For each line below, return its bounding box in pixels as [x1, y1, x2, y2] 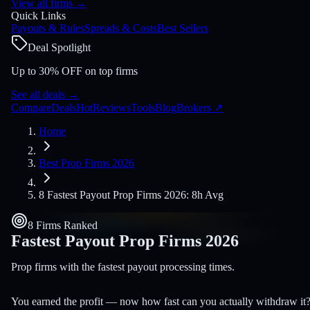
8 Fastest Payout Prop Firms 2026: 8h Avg [39, 188, 224, 201]
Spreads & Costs [84, 21, 157, 34]
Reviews [93, 101, 131, 113]
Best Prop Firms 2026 [39, 156, 134, 169]
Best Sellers [157, 21, 208, 34]
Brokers [176, 101, 214, 113]
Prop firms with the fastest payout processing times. [11, 260, 235, 273]
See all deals [11, 88, 65, 100]
